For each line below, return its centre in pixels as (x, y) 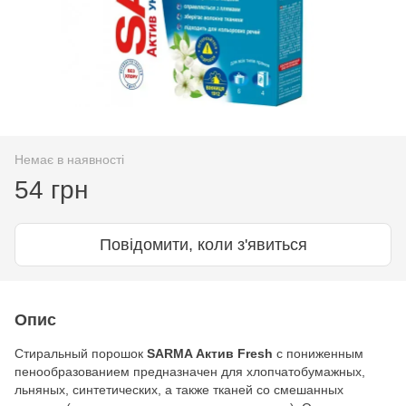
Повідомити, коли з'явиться (203, 244)
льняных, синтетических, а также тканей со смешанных (179, 389)
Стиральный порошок (79, 353)
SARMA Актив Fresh (208, 353)
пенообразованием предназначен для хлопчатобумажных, (190, 371)
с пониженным (318, 353)
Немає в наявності (69, 159)
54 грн (51, 189)
